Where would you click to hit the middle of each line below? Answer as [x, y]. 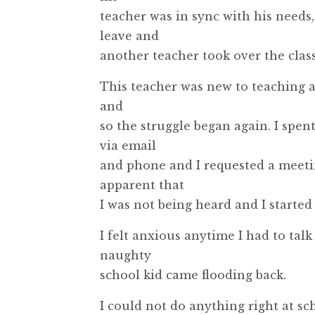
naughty [126, 255]
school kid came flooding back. [193, 275]
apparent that [142, 185]
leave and [129, 36]
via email [128, 145]
